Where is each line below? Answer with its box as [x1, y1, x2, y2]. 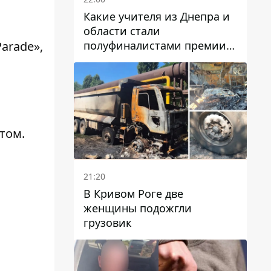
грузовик [83, 215, 132, 230]
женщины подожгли [83, 201, 192, 216]
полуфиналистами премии [83, 38, 226, 53]
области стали [83, 23, 160, 38]
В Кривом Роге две [83, 186, 183, 201]
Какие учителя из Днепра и [83, 8, 230, 24]
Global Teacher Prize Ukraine [83, 52, 230, 67]
